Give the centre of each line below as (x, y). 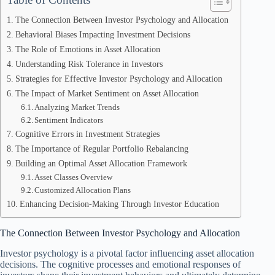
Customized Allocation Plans (83, 190)
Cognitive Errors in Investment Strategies (87, 134)
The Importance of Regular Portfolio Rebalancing (102, 149)
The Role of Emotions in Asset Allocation (87, 49)
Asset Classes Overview (74, 177)
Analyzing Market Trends (77, 107)
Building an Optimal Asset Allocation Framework (101, 163)
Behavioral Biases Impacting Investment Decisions (103, 34)
